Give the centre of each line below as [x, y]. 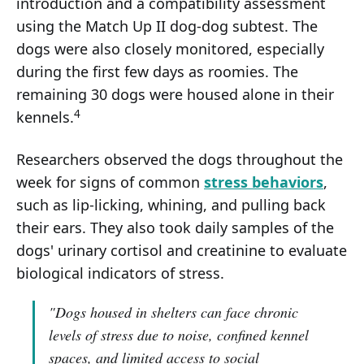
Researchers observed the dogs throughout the [180, 160]
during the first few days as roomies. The [157, 72]
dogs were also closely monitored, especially [170, 49]
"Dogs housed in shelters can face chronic [173, 312]
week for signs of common [110, 182]
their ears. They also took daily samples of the [175, 228]
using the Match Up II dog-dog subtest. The [167, 26]
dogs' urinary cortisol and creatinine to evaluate [182, 251]
